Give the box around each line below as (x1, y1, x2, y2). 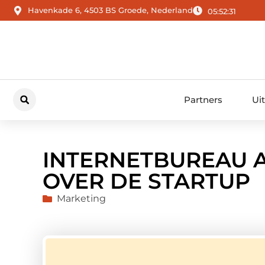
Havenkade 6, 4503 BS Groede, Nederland (28, 5, 193, 15)
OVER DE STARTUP (43, 168, 250, 195)
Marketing (57, 193, 106, 205)
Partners (183, 93, 222, 105)
